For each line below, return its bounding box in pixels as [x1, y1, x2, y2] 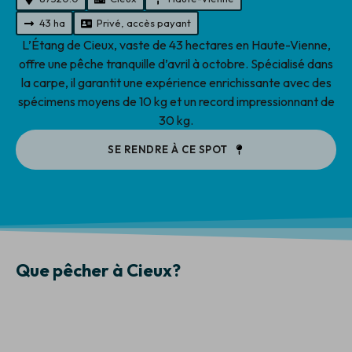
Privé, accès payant [97, 16, 191, 30]
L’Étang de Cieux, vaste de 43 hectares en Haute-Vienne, [21, 37, 331, 53]
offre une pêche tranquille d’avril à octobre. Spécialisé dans [19, 56, 333, 72]
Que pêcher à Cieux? [16, 258, 181, 281]
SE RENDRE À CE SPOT [108, 143, 228, 156]
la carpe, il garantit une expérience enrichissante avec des [20, 75, 332, 91]
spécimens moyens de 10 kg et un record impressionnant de [17, 93, 335, 110]
